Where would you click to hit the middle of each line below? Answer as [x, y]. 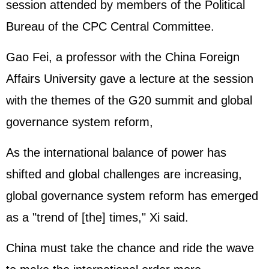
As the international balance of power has [116, 153]
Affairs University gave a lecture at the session [130, 79]
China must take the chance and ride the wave [130, 248]
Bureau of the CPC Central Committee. [110, 26]
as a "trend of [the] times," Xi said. [97, 217]
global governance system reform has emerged [132, 196]
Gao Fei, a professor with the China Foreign [123, 57]
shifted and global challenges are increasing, [124, 174]
